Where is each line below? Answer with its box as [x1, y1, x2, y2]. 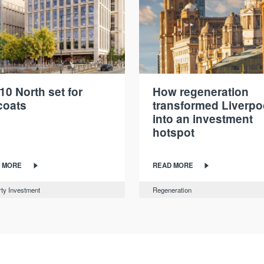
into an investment [152, 111, 253, 127]
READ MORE [152, 160, 193, 170]
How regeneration [152, 84, 249, 100]
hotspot [152, 124, 194, 141]
